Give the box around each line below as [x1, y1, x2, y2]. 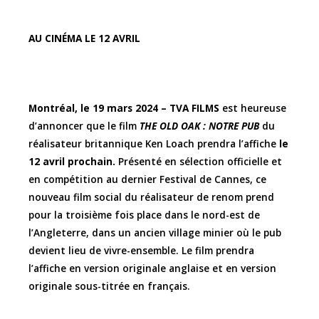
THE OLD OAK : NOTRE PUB [140, 119, 262, 133]
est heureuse [219, 101, 286, 115]
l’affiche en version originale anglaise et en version [28, 261, 276, 276]
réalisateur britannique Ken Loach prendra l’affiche [28, 137, 279, 151]
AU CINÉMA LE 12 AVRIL [28, 31, 140, 46]
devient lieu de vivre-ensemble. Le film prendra [28, 244, 254, 258]
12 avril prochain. [28, 155, 118, 169]
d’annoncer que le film [28, 119, 140, 133]
